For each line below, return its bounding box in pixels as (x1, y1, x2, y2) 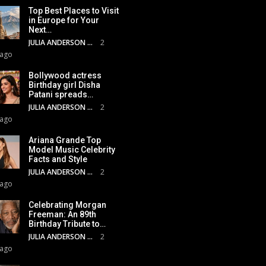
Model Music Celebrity (28, 144, 115, 154)
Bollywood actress (28, 70, 102, 80)
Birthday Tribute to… (28, 218, 106, 229)
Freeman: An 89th (28, 209, 96, 219)
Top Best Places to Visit (28, 5, 119, 15)
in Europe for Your (28, 15, 99, 25)
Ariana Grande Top (28, 135, 101, 145)
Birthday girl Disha (28, 80, 100, 90)
